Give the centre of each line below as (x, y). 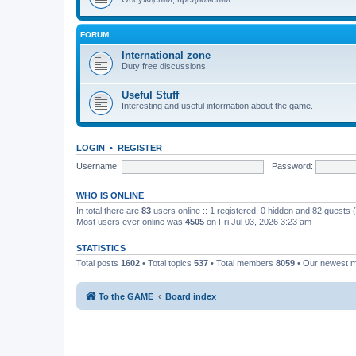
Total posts (99, 263)
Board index (191, 296)
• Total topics (167, 263)
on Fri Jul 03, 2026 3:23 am (258, 222)
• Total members (242, 263)
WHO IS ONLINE (110, 195)
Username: (98, 166)
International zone (166, 55)
